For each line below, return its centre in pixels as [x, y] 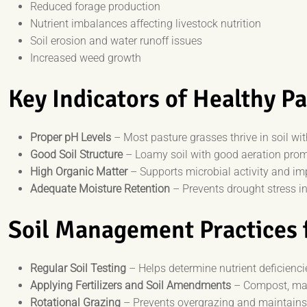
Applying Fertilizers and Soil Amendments [131, 286]
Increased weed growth [86, 58]
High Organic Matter [79, 172]
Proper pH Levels [71, 138]
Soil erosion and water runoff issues [116, 41]
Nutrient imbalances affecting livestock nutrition [146, 24]
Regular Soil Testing [78, 269]
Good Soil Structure [76, 155]
